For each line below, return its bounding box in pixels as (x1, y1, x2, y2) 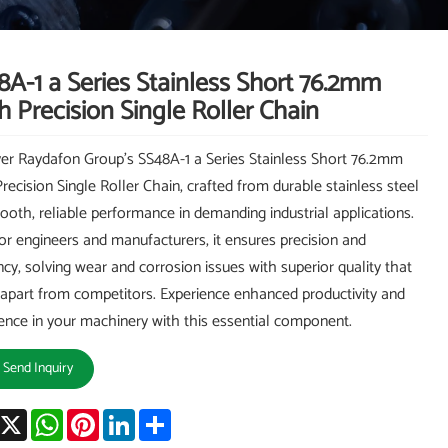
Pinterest (98, 402, 157, 430)
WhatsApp (62, 402, 132, 430)
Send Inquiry (2, 357, 73, 381)
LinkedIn (134, 402, 190, 430)
